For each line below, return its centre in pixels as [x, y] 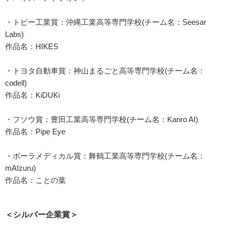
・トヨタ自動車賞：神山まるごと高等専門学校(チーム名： [105, 71]
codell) [16, 83]
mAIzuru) [21, 168]
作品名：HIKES [32, 47]
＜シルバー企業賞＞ [42, 215]
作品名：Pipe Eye [35, 132]
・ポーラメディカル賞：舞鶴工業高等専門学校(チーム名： [105, 156]
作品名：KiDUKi [32, 95]
